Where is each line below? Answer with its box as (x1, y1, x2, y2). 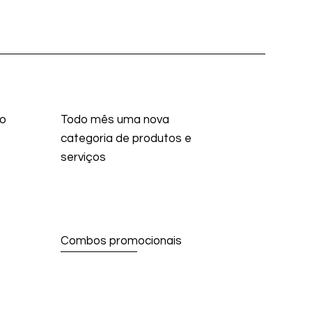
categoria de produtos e (61, 132, 192, 146)
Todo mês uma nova (61, 114, 169, 127)
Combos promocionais (61, 235, 182, 248)
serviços (61, 151, 106, 164)
